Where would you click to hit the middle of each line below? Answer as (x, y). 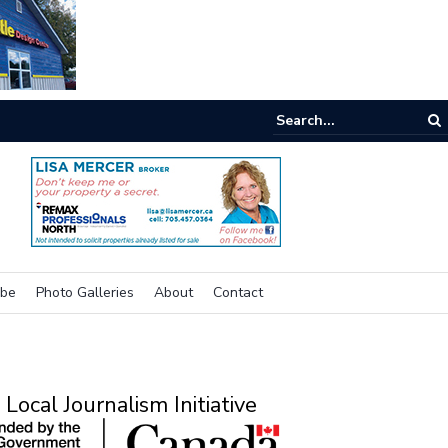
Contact (238, 292)
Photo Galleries (85, 292)
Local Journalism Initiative (131, 404)
